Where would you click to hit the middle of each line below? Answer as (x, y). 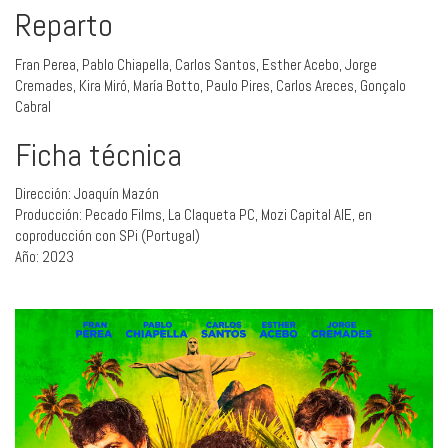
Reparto (64, 25)
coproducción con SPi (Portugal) (107, 236)
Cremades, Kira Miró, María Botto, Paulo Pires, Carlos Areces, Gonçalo (210, 85)
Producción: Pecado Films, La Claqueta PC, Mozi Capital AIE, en (193, 215)
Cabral (33, 106)
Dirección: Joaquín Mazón (87, 194)
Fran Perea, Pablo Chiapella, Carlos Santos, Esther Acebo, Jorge (196, 64)
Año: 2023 (44, 257)
